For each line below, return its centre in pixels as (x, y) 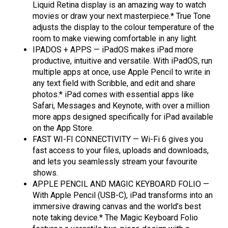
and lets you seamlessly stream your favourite (115, 162)
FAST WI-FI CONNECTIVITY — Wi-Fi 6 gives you (118, 139)
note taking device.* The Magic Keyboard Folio (115, 218)
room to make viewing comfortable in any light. (115, 39)
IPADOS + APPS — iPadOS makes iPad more (113, 50)
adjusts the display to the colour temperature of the (123, 27)
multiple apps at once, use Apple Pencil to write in (121, 72)
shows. (45, 173)
